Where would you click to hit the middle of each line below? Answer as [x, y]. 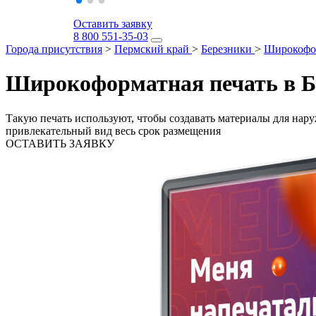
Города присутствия [54, 49]
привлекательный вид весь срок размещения [113, 130]
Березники [226, 49]
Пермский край [152, 49]
